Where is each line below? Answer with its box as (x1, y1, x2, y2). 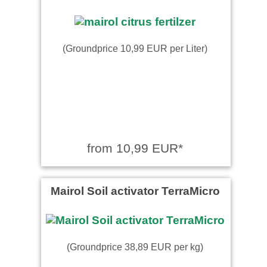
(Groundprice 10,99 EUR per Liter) (63, 42, 207, 54)
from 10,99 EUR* (87, 141, 183, 155)
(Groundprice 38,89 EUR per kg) (67, 241, 203, 252)
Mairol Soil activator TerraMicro (50, 184, 220, 197)
